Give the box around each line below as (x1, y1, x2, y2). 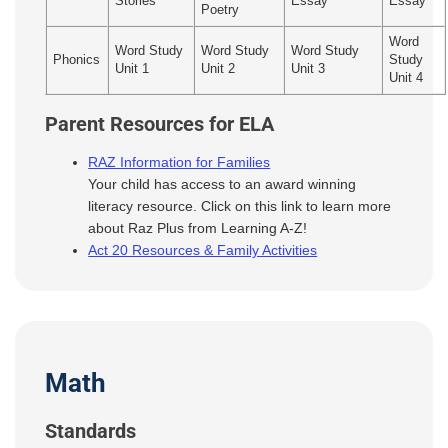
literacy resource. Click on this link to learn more (88, 198, 392, 215)
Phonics (53, 52, 101, 67)
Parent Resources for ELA (45, 112, 274, 136)
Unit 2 (201, 61, 236, 76)
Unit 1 (115, 61, 150, 76)
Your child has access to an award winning (88, 176, 357, 193)
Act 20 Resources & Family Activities (88, 242, 318, 259)
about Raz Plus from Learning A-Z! (88, 220, 308, 237)
